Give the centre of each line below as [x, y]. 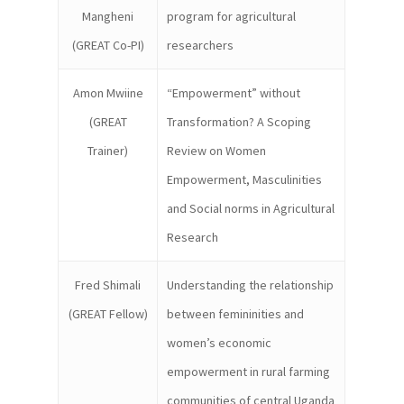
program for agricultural [232, 16]
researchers [201, 45]
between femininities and [236, 314]
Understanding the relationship [251, 285]
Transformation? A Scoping [239, 122]
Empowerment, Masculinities [245, 179]
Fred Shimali [108, 285]
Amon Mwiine [108, 93]
